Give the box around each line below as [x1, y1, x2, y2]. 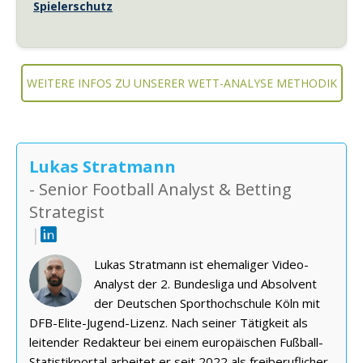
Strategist [29, 201, 105, 224]
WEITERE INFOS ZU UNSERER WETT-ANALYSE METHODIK [26, 75, 337, 92]
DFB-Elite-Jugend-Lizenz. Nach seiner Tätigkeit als [29, 314, 308, 331]
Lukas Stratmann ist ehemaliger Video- [94, 256, 309, 273]
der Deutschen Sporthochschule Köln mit [94, 295, 320, 312]
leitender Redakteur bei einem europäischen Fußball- [29, 334, 323, 351]
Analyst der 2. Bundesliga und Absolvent [94, 275, 317, 293]
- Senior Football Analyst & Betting [29, 178, 292, 201]
